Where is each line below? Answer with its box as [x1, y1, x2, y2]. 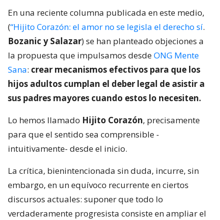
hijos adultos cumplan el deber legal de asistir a [8, 78, 205, 89]
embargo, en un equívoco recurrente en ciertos [8, 179, 189, 191]
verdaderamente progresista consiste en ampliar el [8, 207, 206, 219]
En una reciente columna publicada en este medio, [8, 6, 204, 18]
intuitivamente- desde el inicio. [8, 142, 127, 154]
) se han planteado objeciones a [82, 35, 204, 47]
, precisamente [143, 114, 200, 126]
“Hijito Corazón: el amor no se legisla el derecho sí [10, 21, 203, 32]
